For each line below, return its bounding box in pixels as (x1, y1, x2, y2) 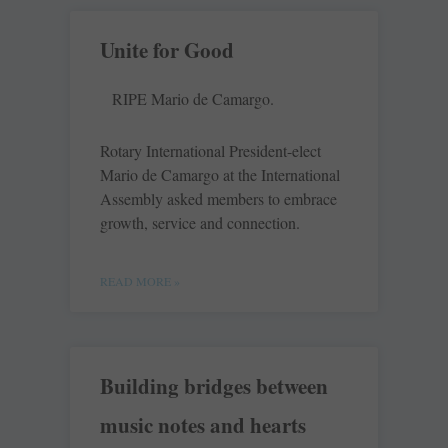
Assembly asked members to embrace (100, 188, 337, 210)
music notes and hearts (100, 410, 306, 441)
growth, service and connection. (100, 212, 300, 234)
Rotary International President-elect (100, 140, 321, 162)
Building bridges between (100, 371, 328, 402)
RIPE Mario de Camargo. (112, 88, 274, 110)
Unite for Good (100, 35, 234, 66)
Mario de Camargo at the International (100, 164, 340, 186)
